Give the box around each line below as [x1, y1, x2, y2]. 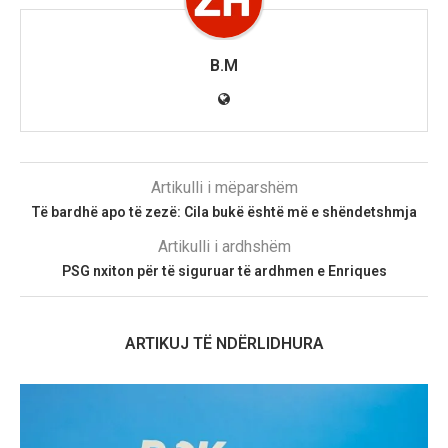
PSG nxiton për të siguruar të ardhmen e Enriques [61, 262, 387, 279]
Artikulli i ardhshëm [157, 236, 291, 256]
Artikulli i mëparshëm [150, 177, 298, 197]
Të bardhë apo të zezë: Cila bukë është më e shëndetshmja [31, 203, 417, 220]
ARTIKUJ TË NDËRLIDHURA [124, 333, 324, 353]
